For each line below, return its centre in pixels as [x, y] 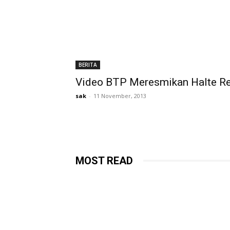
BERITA [88, 64]
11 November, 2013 [120, 95]
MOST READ [104, 160]
